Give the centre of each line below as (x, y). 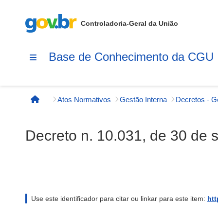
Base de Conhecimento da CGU (131, 56)
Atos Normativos (84, 99)
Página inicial (60, 104)
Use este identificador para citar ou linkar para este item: (119, 199)
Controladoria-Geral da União (129, 23)
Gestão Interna (143, 99)
